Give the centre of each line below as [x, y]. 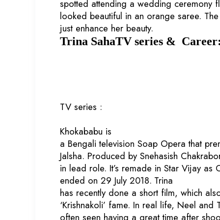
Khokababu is [86, 131]
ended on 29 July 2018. [106, 180]
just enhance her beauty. [107, 28]
